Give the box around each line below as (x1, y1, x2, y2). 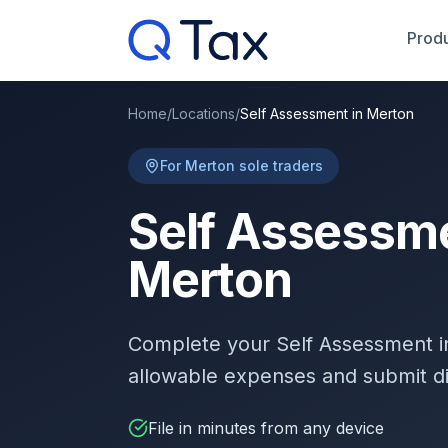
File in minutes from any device (148, 418, 384, 438)
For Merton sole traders (160, 157, 323, 174)
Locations (172, 105, 235, 122)
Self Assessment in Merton (240, 105, 414, 122)
